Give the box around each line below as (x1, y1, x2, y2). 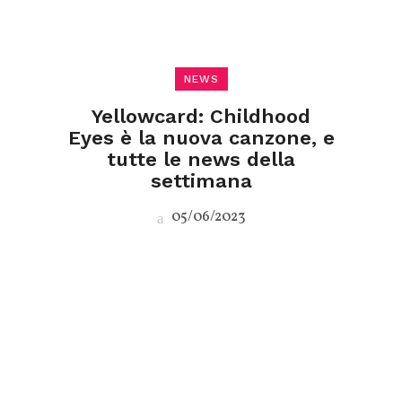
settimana (150, 170, 252, 192)
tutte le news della (107, 148, 295, 170)
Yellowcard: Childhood (92, 105, 310, 127)
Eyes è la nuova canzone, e (67, 127, 335, 149)
